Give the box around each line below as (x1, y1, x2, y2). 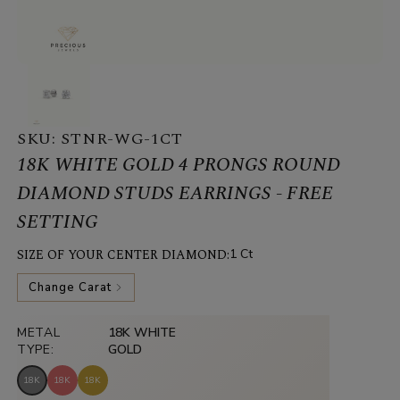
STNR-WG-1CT (61, 127, 184, 152)
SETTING (16, 208, 98, 237)
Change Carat (29, 279, 116, 296)
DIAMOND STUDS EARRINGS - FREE (16, 179, 333, 209)
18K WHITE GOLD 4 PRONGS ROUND (16, 151, 340, 180)
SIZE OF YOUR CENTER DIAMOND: (16, 246, 229, 265)
